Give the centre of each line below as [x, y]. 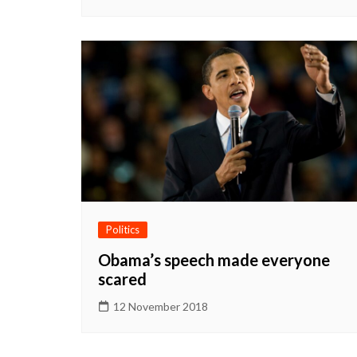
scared [122, 279]
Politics [123, 229]
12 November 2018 [161, 306]
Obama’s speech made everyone [214, 260]
